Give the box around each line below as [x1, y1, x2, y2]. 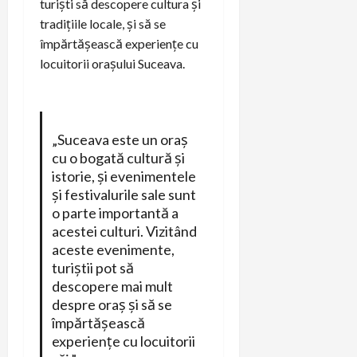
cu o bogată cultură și [51, 148, 185, 167]
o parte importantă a [51, 203, 178, 222]
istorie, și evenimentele [51, 167, 196, 185]
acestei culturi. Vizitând [51, 222, 197, 240]
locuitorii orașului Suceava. [40, 55, 185, 71]
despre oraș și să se [51, 295, 172, 313]
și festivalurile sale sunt [51, 185, 196, 203]
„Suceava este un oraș [51, 130, 188, 148]
